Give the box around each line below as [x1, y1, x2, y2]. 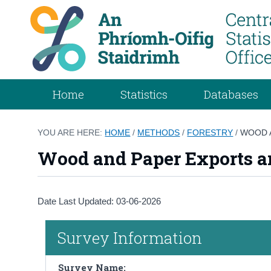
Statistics [120, 86, 168, 102]
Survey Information [57, 227, 202, 248]
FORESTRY [187, 127, 233, 137]
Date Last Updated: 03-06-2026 [38, 195, 162, 206]
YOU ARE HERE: [38, 127, 105, 137]
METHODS [137, 127, 180, 137]
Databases [204, 86, 259, 102]
